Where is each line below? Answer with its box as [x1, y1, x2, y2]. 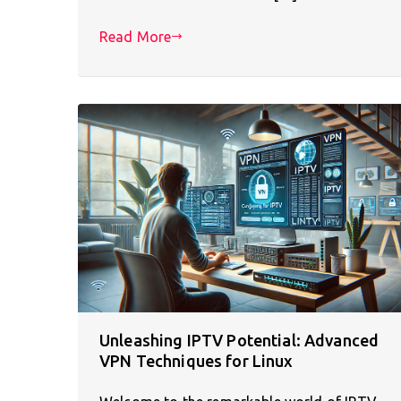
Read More [99, 28, 172, 45]
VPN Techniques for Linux [99, 351, 294, 370]
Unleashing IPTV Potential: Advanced [99, 330, 380, 349]
